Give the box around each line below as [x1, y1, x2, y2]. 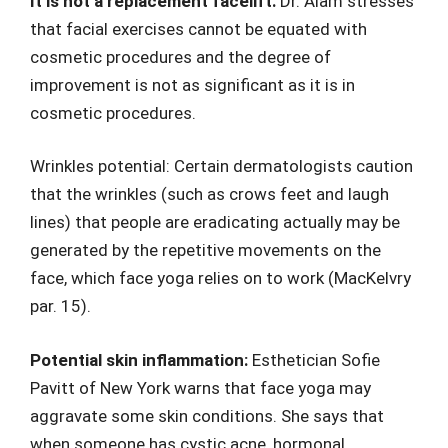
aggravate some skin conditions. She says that [30, 405, 384, 426]
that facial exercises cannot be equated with [30, 18, 367, 39]
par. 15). [30, 296, 91, 317]
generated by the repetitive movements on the [30, 240, 381, 261]
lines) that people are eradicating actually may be [30, 212, 400, 233]
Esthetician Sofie [252, 349, 380, 370]
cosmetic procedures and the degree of [30, 46, 331, 67]
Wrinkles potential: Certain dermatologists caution [30, 156, 413, 177]
